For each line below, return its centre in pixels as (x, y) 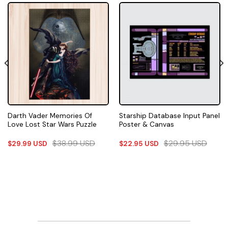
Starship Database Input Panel (169, 116)
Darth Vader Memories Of (50, 116)
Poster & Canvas (146, 125)
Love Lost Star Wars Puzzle (52, 125)
